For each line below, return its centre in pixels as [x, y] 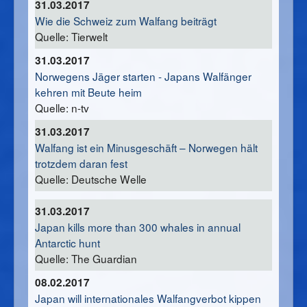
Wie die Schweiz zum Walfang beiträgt [126, 21]
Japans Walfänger [208, 76]
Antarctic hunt [67, 243]
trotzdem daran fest [81, 163]
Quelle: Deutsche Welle [91, 179]
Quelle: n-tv [62, 108]
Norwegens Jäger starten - [100, 76]
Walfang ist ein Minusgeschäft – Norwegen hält [146, 148]
